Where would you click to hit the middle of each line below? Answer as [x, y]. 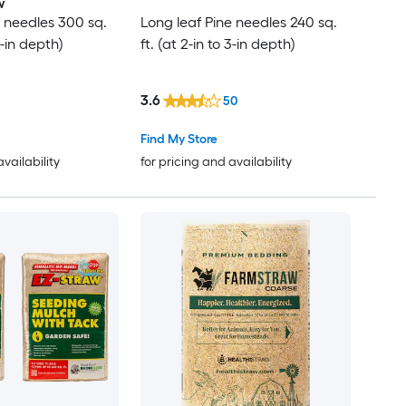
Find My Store [179, 140]
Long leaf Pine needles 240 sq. [238, 22]
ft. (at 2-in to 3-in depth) [217, 43]
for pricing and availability [216, 162]
